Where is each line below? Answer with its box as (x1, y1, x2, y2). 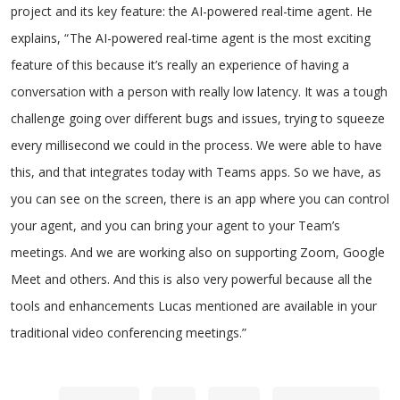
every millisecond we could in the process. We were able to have (11, 137, 382, 154)
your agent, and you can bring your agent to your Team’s (11, 217, 340, 234)
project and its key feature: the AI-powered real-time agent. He (11, 3, 372, 20)
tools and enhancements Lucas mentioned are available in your (11, 297, 377, 314)
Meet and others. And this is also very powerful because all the (11, 271, 372, 287)
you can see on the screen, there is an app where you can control (11, 190, 389, 207)
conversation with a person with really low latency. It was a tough (11, 83, 387, 100)
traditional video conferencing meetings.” (11, 324, 246, 341)
